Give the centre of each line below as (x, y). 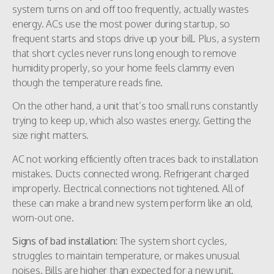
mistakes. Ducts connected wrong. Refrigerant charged (131, 173)
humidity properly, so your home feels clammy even (124, 68)
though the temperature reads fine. (88, 83)
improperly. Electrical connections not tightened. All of (128, 188)
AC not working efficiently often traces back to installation (135, 159)
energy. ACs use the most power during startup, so (121, 24)
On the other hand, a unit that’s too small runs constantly (135, 106)
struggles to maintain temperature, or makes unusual (126, 256)
